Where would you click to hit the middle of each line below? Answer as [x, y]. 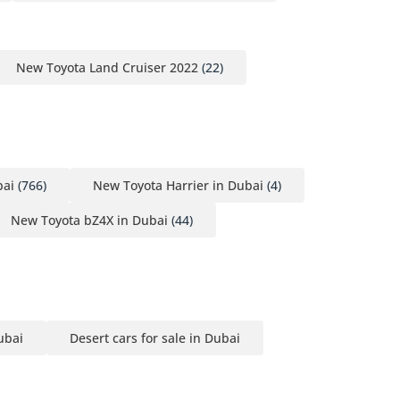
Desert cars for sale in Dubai [155, 337]
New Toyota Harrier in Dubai [178, 185]
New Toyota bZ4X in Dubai [89, 220]
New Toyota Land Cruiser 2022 [107, 67]
